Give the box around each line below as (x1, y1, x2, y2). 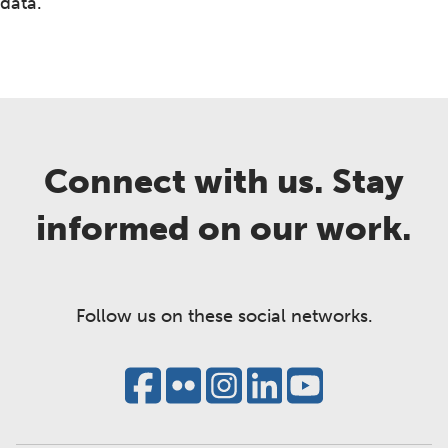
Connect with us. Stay (44, 161, 404, 203)
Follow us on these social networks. (75, 305, 373, 328)
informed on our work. (36, 208, 412, 250)
